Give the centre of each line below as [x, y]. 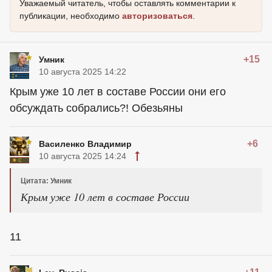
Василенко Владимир [85, 144]
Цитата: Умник [46, 181]
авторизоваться [157, 16]
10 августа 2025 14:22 [83, 72]
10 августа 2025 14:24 [83, 156]
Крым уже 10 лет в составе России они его [118, 92]
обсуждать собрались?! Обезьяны [96, 108]
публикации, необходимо [71, 16]
